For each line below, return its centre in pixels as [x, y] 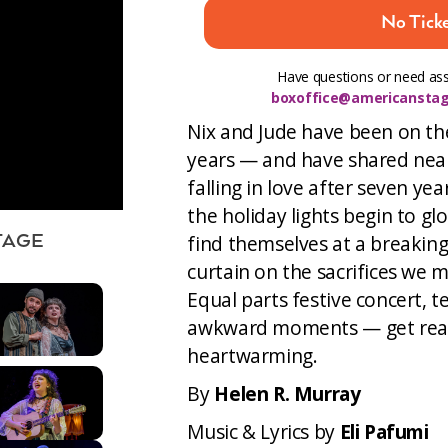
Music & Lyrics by [263, 431]
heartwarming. [252, 355]
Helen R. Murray [287, 393]
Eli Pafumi [384, 431]
